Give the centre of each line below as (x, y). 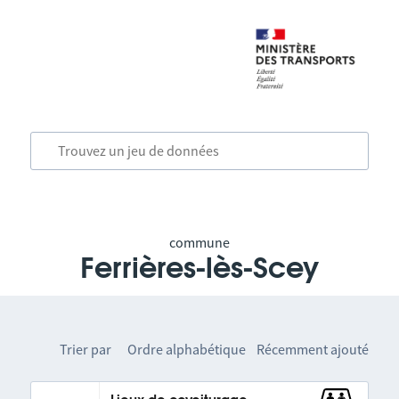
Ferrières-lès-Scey (199, 269)
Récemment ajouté (313, 349)
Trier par (86, 349)
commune (199, 242)
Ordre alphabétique (187, 349)
